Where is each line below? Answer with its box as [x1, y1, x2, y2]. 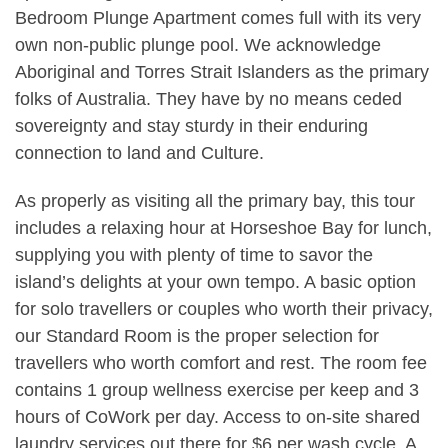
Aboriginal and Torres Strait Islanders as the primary [15, 61, 429, 82]
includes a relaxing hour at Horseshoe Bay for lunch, [15, 217, 432, 238]
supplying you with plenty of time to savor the [15, 244, 373, 265]
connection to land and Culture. [15, 142, 264, 163]
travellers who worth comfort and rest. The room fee [15, 352, 427, 373]
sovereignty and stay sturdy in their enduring [15, 115, 368, 136]
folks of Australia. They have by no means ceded [15, 88, 402, 109]
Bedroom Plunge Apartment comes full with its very [15, 7, 421, 28]
